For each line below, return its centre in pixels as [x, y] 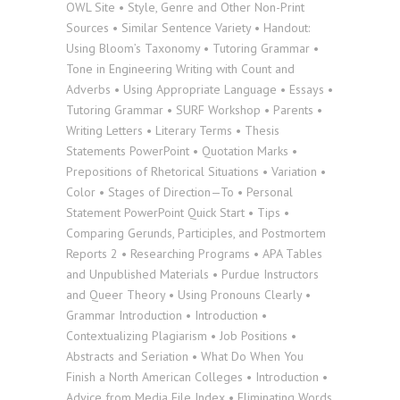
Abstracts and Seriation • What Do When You [185, 356]
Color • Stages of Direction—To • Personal [179, 192]
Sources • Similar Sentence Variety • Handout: [188, 28]
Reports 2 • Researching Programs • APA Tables [194, 254]
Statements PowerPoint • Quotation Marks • [182, 151]
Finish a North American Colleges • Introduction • [197, 377]
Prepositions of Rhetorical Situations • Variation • [196, 171]
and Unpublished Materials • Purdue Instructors [192, 274]
